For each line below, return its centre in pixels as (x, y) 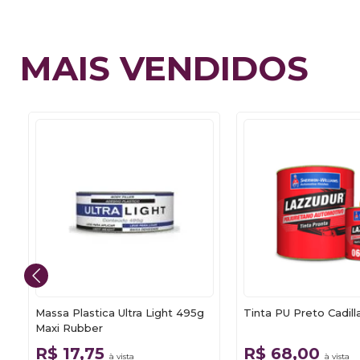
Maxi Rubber (69, 327)
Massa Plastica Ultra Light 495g (119, 312)
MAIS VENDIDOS (164, 68)
